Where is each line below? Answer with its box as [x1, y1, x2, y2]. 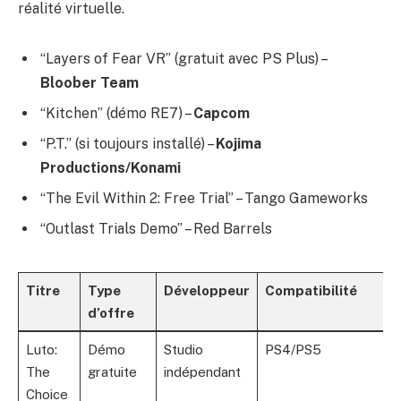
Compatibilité [264, 282, 357, 298]
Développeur [163, 282, 250, 298]
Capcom [193, 104, 250, 122]
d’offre [87, 304, 134, 320]
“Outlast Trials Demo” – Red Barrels [40, 219, 272, 237]
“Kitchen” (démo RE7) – [40, 104, 193, 122]
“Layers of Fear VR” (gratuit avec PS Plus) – [40, 49, 326, 67]
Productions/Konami [40, 158, 181, 176]
